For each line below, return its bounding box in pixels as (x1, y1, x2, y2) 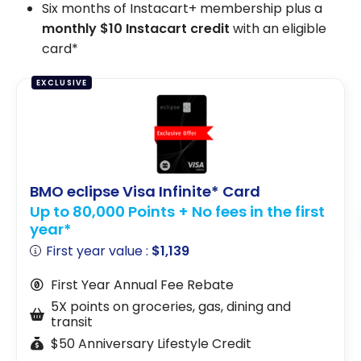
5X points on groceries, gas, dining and (50, 297, 291, 316)
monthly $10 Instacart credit (42, 19, 230, 39)
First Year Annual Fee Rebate (50, 275, 234, 294)
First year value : (46, 241, 152, 260)
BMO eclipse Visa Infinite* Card (30, 181, 260, 202)
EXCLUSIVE (35, 77, 88, 88)
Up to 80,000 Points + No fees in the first (30, 201, 325, 222)
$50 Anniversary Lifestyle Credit (50, 334, 251, 353)
